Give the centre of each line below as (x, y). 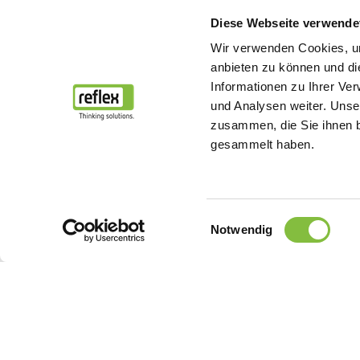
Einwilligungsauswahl (266, 219)
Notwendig (242, 229)
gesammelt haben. (263, 145)
